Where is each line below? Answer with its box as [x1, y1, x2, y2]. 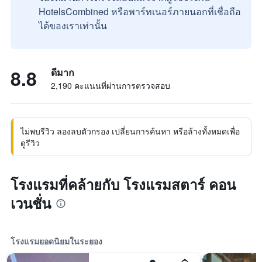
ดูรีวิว [20, 137, 40, 149]
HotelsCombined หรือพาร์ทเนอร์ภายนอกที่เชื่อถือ [39, 5, 241, 18]
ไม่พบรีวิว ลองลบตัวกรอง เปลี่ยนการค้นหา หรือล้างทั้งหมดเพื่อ [20, 125, 240, 137]
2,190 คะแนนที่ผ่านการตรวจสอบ [51, 80, 170, 91]
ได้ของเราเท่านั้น [39, 19, 107, 32]
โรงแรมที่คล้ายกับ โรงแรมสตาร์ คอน [11, 174, 236, 194]
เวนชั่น [11, 193, 51, 213]
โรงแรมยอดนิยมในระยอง [11, 236, 102, 246]
